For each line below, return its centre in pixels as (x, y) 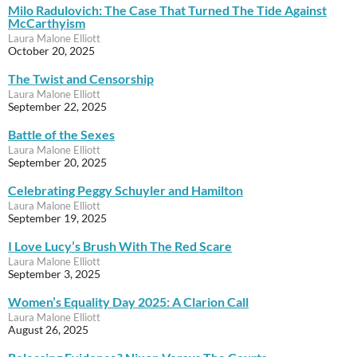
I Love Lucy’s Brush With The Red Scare (120, 245)
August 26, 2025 (48, 329)
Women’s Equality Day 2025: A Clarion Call (128, 301)
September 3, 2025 (54, 273)
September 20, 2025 (57, 162)
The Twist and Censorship (81, 78)
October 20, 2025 (51, 50)
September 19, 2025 (57, 218)
